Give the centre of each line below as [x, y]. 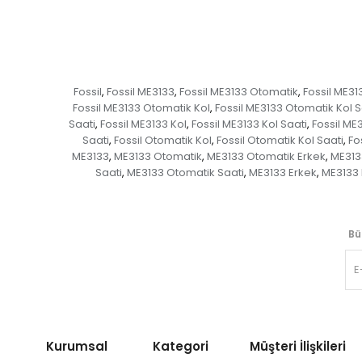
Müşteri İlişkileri [298, 346]
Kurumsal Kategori [127, 346]
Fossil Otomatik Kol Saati [280, 140]
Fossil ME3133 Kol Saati [249, 124]
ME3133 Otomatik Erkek [266, 156]
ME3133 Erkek [282, 172]
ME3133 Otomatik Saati [185, 172]
